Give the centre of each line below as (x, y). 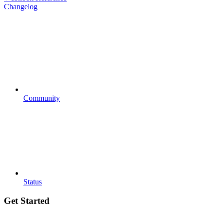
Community (42, 98)
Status (33, 182)
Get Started (27, 200)
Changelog (21, 6)
